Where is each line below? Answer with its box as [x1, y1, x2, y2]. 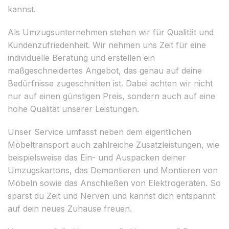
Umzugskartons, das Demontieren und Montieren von [8, 165, 218, 175]
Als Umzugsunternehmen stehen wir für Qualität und [8, 27, 214, 37]
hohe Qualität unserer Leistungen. [8, 103, 139, 114]
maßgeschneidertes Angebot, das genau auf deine [8, 65, 202, 76]
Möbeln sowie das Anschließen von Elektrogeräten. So [8, 177, 221, 188]
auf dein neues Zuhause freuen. [8, 203, 132, 214]
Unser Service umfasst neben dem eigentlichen [8, 126, 191, 137]
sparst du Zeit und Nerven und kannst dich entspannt [8, 190, 215, 201]
